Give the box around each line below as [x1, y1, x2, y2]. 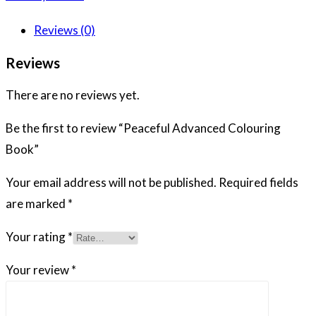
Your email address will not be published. [6, 174, 217, 190]
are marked [6, 195, 68, 211]
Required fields [219, 174, 298, 190]
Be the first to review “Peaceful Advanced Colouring [6, 120, 281, 135]
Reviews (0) [34, 22, 95, 37]
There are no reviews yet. [6, 87, 140, 102]
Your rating [6, 229, 68, 244]
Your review [6, 262, 71, 277]
